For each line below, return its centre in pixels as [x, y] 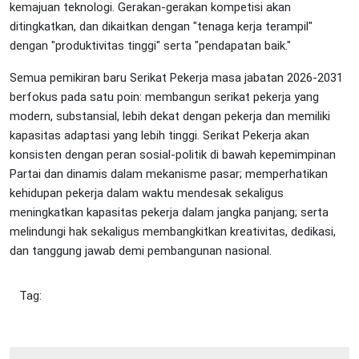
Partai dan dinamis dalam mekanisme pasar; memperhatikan [169, 173]
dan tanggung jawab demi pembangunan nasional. [141, 250]
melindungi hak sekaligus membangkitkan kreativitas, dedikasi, [173, 231]
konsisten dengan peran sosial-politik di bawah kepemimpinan [173, 154]
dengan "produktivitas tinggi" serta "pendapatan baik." [150, 45]
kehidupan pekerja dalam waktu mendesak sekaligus [147, 193]
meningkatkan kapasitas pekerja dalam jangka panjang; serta [169, 212]
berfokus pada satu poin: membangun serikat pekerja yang [164, 97]
